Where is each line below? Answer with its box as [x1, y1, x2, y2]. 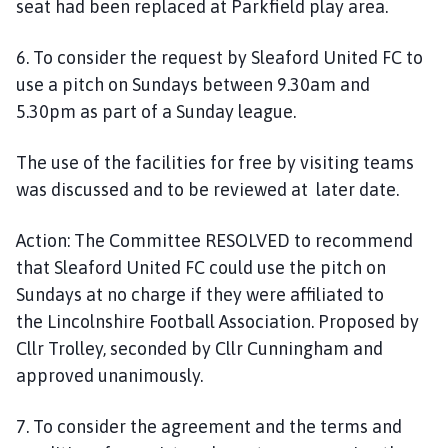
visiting [300, 151, 363, 173]
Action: [16, 229, 70, 251]
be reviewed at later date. [184, 178, 403, 200]
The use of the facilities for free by [16, 151, 300, 173]
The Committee [70, 229, 205, 251]
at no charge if [86, 283, 202, 305]
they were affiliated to [202, 283, 384, 305]
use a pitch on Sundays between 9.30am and [16, 73, 370, 95]
